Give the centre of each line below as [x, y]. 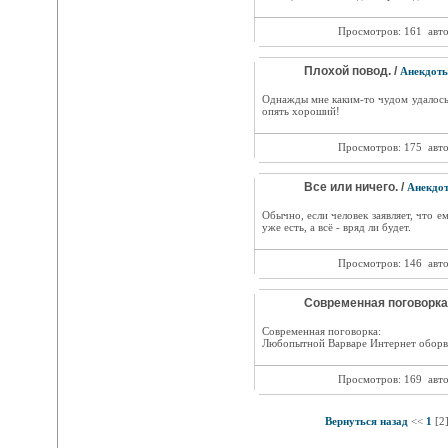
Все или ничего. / [355, 187]
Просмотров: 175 [379, 147]
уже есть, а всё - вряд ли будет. [336, 227]
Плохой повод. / [351, 71]
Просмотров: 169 [379, 379]
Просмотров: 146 [379, 263]
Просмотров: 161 [379, 31]
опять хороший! [300, 111]
